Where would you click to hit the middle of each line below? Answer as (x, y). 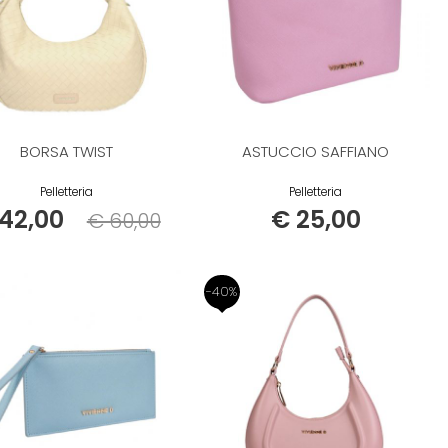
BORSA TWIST (67, 152)
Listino (90, 218)
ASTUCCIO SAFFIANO (316, 152)
